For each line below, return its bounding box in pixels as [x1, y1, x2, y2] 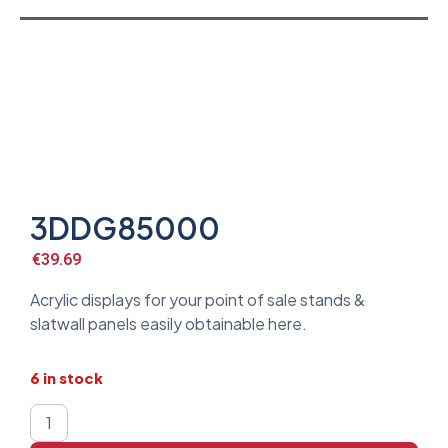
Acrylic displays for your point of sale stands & [30, 289, 365, 311]
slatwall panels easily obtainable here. [30, 313, 307, 335]
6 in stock [30, 368, 103, 387]
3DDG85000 [30, 208, 220, 247]
